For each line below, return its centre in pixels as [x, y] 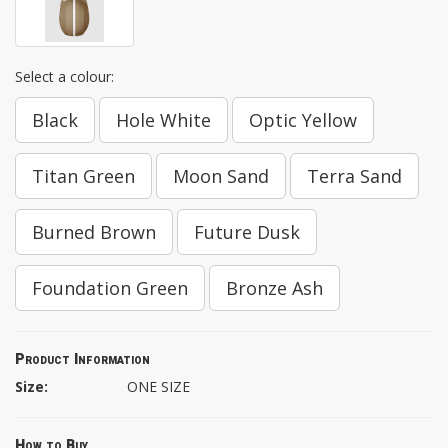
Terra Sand [354, 176]
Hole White [163, 120]
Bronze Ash [274, 288]
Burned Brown [94, 232]
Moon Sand [221, 176]
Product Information [82, 360]
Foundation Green [110, 288]
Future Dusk [247, 232]
